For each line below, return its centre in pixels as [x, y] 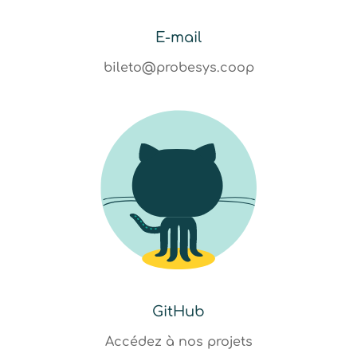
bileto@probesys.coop [178, 68]
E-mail [178, 37]
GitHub [178, 312]
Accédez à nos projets [178, 342]
